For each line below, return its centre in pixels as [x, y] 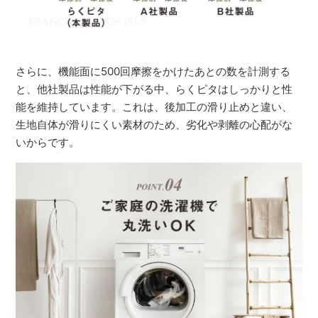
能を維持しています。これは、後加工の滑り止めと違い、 [154, 106]
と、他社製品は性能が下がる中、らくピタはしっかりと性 [154, 89]
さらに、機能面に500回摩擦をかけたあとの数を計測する [153, 71]
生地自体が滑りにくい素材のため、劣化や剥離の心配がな [154, 124]
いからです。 [48, 142]
